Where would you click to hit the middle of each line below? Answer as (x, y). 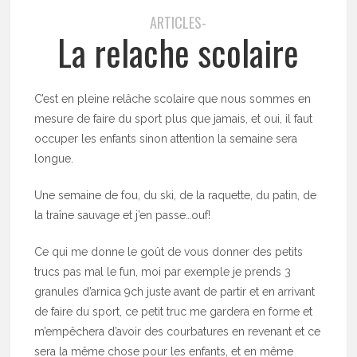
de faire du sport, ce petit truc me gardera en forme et (174, 311)
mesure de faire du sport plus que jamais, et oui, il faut (174, 118)
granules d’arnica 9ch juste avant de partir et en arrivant (175, 291)
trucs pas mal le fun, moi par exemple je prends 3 (163, 271)
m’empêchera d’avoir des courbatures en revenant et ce (178, 331)
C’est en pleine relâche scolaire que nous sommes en (173, 98)
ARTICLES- (178, 22)
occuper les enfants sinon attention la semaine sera (166, 138)
